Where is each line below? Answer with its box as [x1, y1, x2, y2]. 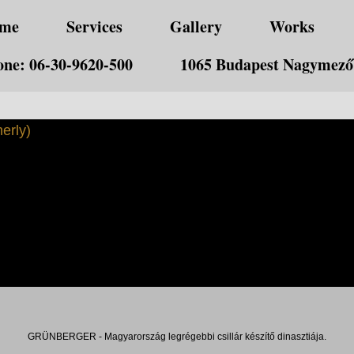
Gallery [170, 15, 222, 38]
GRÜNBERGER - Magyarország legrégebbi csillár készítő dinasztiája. [28, 332, 326, 341]
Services [66, 15, 122, 38]
